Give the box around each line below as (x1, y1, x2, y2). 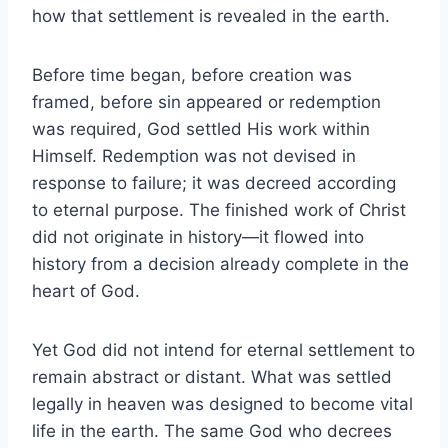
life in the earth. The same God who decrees (32, 420, 392, 441)
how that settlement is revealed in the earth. (32, 5, 390, 26)
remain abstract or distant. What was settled (32, 366, 392, 387)
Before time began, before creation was (32, 64, 352, 85)
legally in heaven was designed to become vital (32, 393, 413, 414)
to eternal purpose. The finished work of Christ (32, 199, 406, 220)
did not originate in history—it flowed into (32, 226, 364, 247)
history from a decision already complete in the (32, 253, 409, 274)
